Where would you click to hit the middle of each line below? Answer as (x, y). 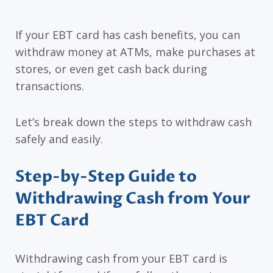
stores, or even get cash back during (111, 69)
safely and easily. (59, 139)
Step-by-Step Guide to (106, 177)
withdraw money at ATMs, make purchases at (135, 52)
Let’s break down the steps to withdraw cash (133, 122)
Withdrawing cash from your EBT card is (121, 259)
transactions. (50, 86)
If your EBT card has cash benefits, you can (128, 35)
